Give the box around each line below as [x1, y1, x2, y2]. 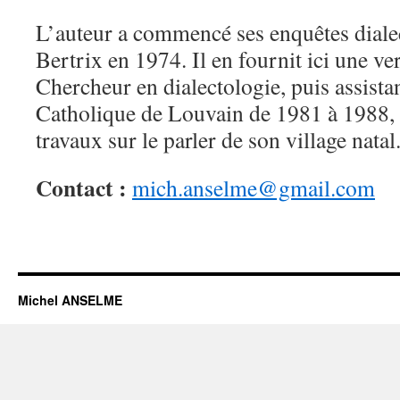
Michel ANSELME [18, 291, 122, 309]
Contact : [36, 171, 127, 204]
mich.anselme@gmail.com [132, 172, 375, 203]
